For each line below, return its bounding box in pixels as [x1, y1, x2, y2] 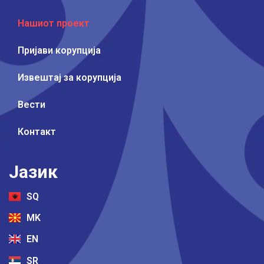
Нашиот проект [18, 17, 90, 29]
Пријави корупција [18, 44, 101, 56]
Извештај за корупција [18, 71, 121, 83]
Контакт [18, 126, 56, 137]
